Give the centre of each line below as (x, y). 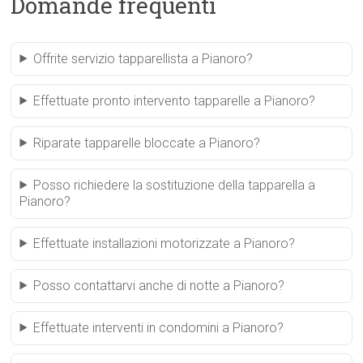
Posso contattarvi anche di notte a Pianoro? (159, 285)
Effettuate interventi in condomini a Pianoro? (159, 327)
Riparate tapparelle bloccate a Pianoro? (147, 143)
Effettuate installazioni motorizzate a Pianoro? (164, 243)
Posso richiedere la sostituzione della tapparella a (175, 185)
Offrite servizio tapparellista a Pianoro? (143, 58)
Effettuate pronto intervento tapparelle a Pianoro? (175, 100)
